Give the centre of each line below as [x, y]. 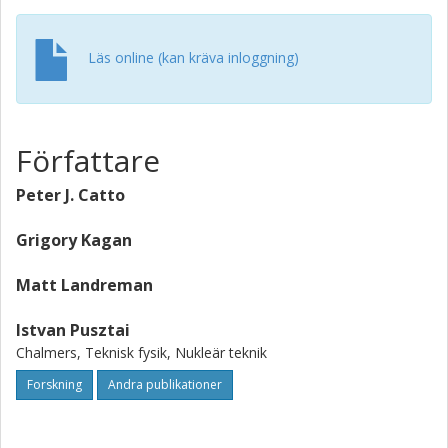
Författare [88, 160]
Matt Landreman [84, 285]
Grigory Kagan [74, 240]
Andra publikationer [165, 384]
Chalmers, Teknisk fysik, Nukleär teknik [141, 352]
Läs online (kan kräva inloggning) [193, 57]
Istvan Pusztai [73, 330]
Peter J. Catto [70, 195]
